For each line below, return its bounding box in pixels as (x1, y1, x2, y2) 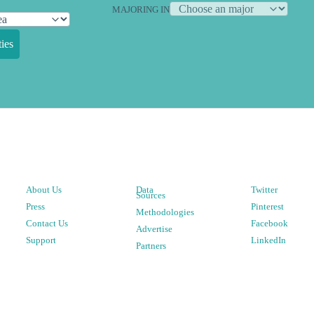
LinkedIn (251, 235, 287, 245)
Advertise (135, 224, 172, 234)
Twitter (251, 184, 278, 195)
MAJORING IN (112, 4, 170, 15)
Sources (135, 190, 165, 200)
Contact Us (25, 218, 68, 228)
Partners (135, 240, 166, 251)
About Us (25, 184, 62, 195)
